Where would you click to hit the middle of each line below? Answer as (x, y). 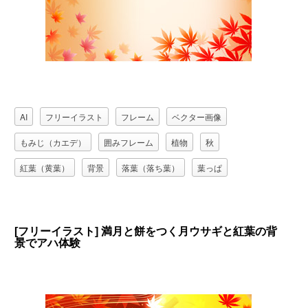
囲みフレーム (129, 142)
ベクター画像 (197, 117)
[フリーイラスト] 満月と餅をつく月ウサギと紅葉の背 (146, 231)
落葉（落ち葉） (151, 167)
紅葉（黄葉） (45, 167)
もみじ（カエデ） (53, 142)
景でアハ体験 (48, 243)
